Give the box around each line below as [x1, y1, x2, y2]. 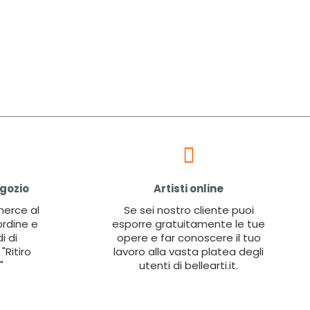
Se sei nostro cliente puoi [123, 202, 254, 217]
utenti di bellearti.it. [139, 257, 238, 273]
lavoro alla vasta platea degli [113, 244, 264, 259]
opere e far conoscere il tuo [116, 230, 261, 245]
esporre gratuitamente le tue [112, 216, 265, 231]
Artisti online [154, 181, 224, 196]
